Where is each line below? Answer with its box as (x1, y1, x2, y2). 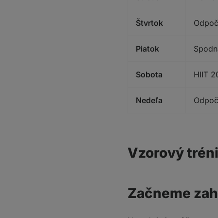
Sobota (136, 70, 163, 79)
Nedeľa (136, 95, 163, 105)
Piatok (136, 44, 159, 54)
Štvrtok (136, 18, 163, 28)
